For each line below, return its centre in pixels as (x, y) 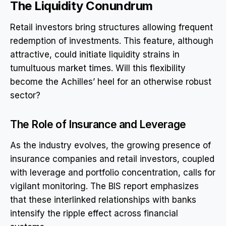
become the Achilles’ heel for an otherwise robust (111, 82)
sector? (25, 95)
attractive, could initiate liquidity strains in (95, 54)
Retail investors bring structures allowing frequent (111, 27)
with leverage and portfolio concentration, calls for (113, 173)
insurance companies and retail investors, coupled (112, 159)
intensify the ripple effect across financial (94, 213)
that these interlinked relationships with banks (103, 200)
